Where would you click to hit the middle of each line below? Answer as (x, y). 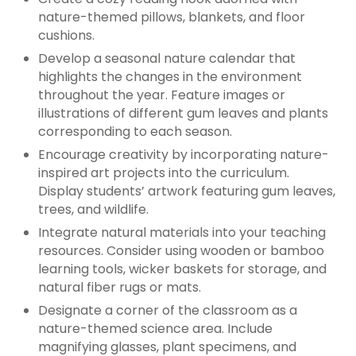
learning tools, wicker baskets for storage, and (182, 269)
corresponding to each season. (135, 132)
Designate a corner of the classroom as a (168, 311)
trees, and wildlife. (93, 210)
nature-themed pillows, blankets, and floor (172, 17)
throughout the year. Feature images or (162, 95)
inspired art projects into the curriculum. (164, 173)
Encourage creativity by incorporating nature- (184, 155)
